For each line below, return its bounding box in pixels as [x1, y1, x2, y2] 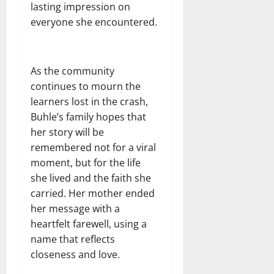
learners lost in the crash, [31, 94, 148, 108]
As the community [31, 64, 114, 78]
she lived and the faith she [31, 171, 151, 185]
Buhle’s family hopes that [31, 109, 146, 124]
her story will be [31, 125, 104, 139]
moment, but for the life [31, 155, 141, 169]
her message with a [31, 201, 120, 215]
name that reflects [31, 232, 115, 246]
